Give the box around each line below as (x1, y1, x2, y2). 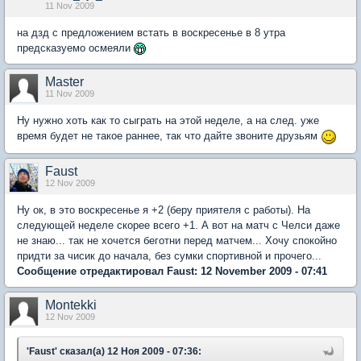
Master (45, 75, 84, 89)
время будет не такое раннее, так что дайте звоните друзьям (17, 130, 321, 142)
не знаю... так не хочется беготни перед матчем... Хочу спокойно (17, 234, 337, 247)
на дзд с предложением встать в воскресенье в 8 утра (17, 27, 285, 39)
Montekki (45, 297, 97, 312)
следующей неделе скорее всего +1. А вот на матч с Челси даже (17, 218, 340, 231)
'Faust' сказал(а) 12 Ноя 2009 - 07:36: (27, 345, 201, 357)
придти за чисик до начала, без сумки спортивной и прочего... (17, 249, 322, 262)
